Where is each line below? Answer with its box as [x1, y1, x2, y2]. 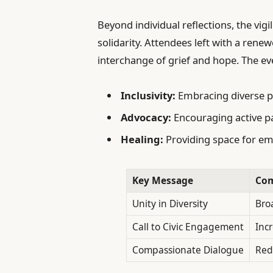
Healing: [121, 132, 164, 147]
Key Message [132, 173, 193, 187]
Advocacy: [121, 110, 172, 125]
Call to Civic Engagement [132, 219, 244, 233]
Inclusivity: [121, 88, 176, 102]
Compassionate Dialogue [132, 243, 244, 257]
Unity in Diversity [132, 196, 208, 210]
